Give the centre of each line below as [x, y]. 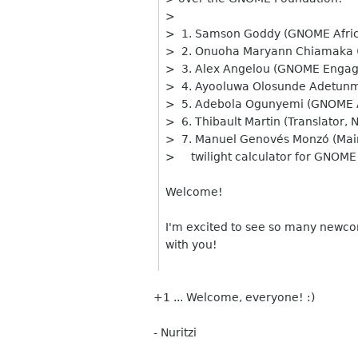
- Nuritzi [175, 332]
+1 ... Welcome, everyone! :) [236, 297]
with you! [192, 245]
